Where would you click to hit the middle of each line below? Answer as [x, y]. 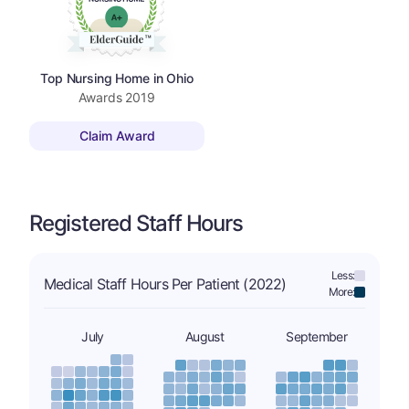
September [316, 336]
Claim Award [117, 136]
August [204, 336]
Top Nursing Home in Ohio [117, 78]
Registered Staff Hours [136, 223]
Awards [102, 97]
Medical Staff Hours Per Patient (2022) [165, 283]
